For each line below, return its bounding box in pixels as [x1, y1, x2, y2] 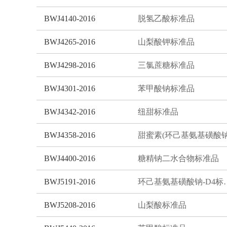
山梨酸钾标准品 [138, 37, 195, 46]
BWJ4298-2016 [44, 60, 95, 69]
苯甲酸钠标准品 [138, 84, 195, 93]
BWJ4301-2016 [44, 84, 95, 93]
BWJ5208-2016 [44, 200, 95, 209]
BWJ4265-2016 [44, 37, 95, 46]
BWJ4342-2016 [44, 107, 95, 116]
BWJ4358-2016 [44, 130, 95, 139]
